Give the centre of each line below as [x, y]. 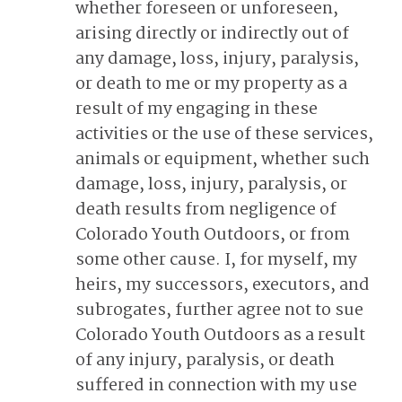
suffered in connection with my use [216, 386]
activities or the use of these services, [224, 135]
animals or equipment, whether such [223, 160]
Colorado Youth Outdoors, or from [213, 235]
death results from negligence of [206, 210]
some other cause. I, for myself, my [216, 260]
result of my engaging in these [197, 109]
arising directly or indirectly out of [212, 34]
